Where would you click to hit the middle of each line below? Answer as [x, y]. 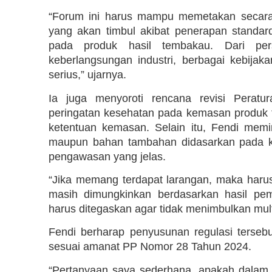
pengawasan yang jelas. [109, 156]
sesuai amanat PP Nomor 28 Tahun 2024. [151, 247]
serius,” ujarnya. [87, 75]
